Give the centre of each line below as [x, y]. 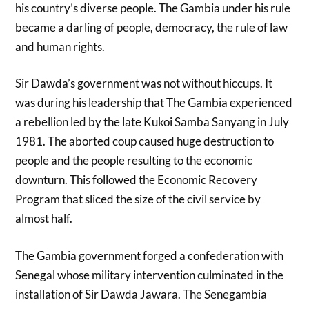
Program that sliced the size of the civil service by [138, 199]
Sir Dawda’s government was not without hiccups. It [144, 83]
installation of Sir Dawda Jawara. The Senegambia [141, 294]
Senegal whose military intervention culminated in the [150, 275]
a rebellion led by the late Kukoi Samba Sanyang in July [152, 122]
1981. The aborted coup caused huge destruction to [145, 141]
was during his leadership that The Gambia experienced [154, 103]
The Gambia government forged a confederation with [150, 255]
